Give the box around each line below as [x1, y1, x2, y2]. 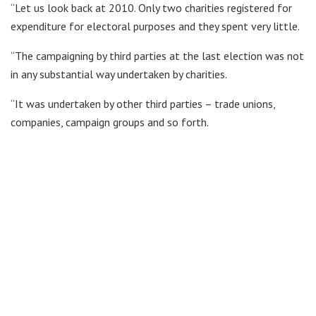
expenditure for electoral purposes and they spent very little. [11, 18, 300, 33]
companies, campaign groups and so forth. [11, 114, 209, 129]
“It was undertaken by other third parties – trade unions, [11, 96, 275, 111]
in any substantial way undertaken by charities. [11, 66, 227, 81]
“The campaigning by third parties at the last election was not [11, 48, 304, 63]
